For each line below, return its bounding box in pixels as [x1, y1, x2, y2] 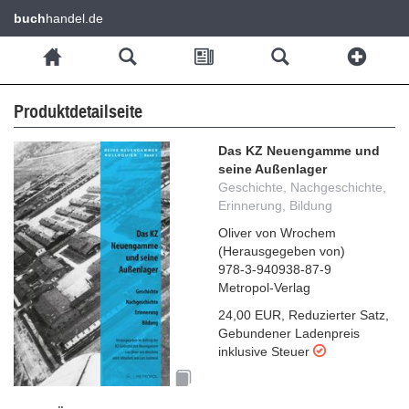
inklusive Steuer [218, 344, 309, 359]
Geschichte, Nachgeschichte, [218, 180, 386, 194]
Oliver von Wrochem [218, 225, 336, 240]
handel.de [46, 11, 103, 26]
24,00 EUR [218, 308, 281, 322]
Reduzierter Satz [288, 308, 385, 322]
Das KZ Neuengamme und [218, 143, 380, 158]
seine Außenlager [218, 162, 327, 176]
